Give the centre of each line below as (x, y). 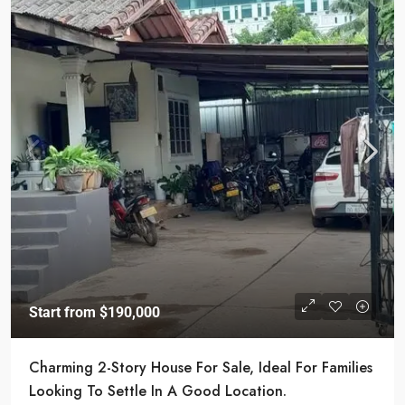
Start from (64, 313)
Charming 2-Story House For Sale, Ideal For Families (201, 368)
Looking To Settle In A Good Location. (158, 391)
